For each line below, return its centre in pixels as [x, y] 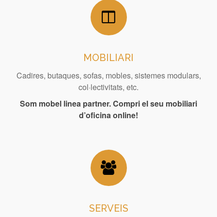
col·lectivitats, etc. [108, 87]
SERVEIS [108, 208]
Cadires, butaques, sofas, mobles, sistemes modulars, [108, 75]
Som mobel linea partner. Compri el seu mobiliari [108, 103]
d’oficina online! [108, 115]
